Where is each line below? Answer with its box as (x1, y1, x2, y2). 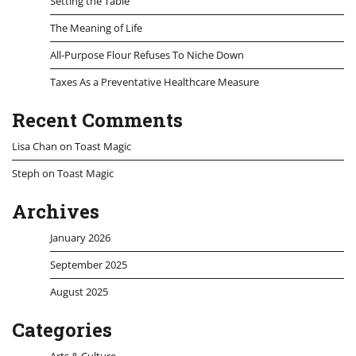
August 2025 (50, 284, 108, 299)
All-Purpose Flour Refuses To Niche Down (50, 47, 244, 62)
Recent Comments (12, 106, 183, 133)
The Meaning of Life (50, 20, 142, 35)
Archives (12, 198, 99, 224)
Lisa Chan (12, 138, 57, 153)
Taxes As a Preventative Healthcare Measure (50, 74, 259, 89)
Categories (12, 316, 112, 342)
